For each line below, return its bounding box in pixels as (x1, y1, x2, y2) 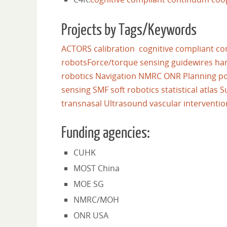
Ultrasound (104, 98, 147, 109)
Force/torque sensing (87, 57, 169, 68)
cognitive (139, 43, 173, 54)
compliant (175, 43, 214, 54)
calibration (94, 43, 135, 54)
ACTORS (61, 43, 92, 54)
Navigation (95, 70, 136, 82)
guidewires (171, 57, 213, 68)
